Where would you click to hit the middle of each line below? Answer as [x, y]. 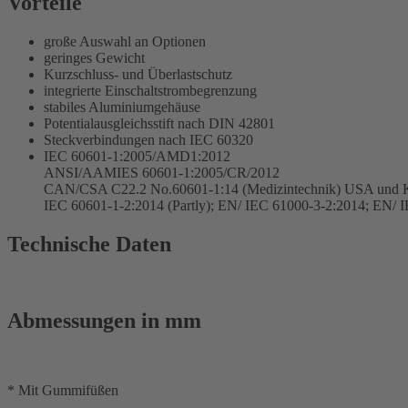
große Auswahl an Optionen [125, 41]
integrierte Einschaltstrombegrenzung [150, 90]
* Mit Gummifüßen [63, 391]
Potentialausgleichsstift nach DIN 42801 [159, 123]
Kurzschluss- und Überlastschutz [138, 74]
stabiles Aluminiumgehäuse [122, 107]
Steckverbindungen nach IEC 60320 [148, 139]
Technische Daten [89, 244]
